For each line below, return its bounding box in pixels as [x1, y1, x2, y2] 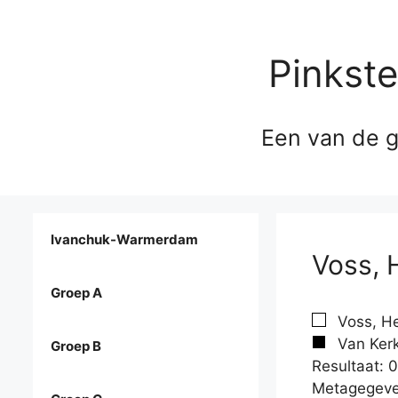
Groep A [51, 284, 102, 302]
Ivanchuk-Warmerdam [51, 231, 198, 249]
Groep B [51, 338, 101, 355]
